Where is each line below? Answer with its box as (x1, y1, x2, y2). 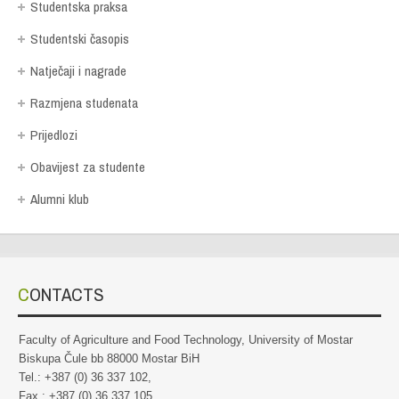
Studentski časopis (30, 29, 129, 49)
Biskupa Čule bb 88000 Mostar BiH (19, 352, 199, 366)
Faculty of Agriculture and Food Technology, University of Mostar (19, 333, 353, 347)
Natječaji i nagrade (30, 61, 126, 81)
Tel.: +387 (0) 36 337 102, (19, 370, 151, 385)
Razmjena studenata (30, 94, 138, 113)
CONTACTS (29, 281, 104, 308)
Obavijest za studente (30, 158, 145, 177)
